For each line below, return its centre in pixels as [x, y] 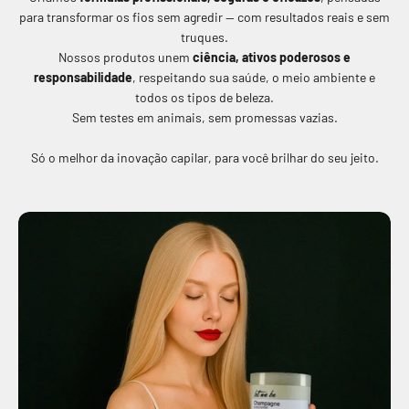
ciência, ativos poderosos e [272, 57]
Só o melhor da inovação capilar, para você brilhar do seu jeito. [204, 157]
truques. [204, 37]
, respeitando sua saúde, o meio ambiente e [254, 77]
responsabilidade [83, 77]
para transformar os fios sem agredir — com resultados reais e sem [204, 16]
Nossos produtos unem [126, 57]
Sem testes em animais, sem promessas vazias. [204, 117]
